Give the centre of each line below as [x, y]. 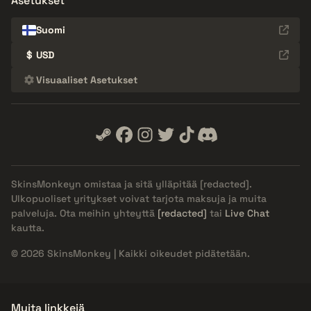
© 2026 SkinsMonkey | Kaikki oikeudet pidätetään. [131, 254]
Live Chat [247, 213]
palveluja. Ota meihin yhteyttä [84, 213]
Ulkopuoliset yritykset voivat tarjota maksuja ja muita [139, 199]
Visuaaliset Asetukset [87, 80]
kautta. [28, 228]
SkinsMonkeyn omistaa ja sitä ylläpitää [106, 184]
